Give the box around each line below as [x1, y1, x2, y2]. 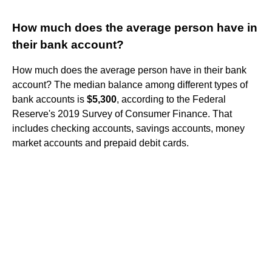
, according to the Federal [117, 93, 226, 104]
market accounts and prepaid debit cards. [12, 137, 189, 148]
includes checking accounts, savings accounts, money [12, 123, 245, 134]
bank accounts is [12, 93, 87, 104]
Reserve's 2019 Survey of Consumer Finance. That [12, 108, 232, 119]
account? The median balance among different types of [12, 79, 248, 90]
